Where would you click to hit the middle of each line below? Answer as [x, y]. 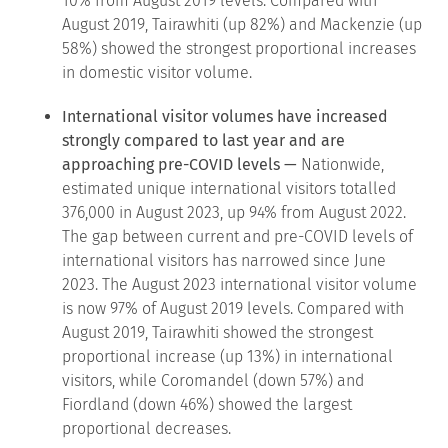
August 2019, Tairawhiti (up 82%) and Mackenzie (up [242, 24]
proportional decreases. [147, 428]
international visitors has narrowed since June [224, 260]
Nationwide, [341, 164]
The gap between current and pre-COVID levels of [238, 236]
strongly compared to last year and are [204, 140]
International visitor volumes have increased [225, 116]
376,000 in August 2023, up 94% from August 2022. [234, 212]
